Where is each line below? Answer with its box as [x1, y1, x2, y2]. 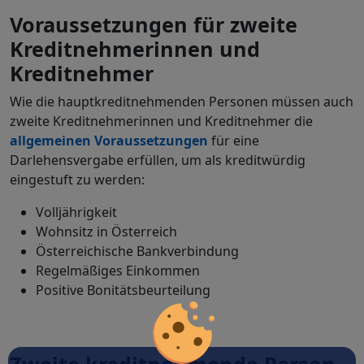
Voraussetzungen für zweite [10, 10, 297, 38]
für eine [208, 131, 259, 149]
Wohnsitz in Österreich [36, 222, 177, 240]
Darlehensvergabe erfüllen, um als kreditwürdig [10, 150, 305, 169]
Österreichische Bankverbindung [36, 241, 239, 260]
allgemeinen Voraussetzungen [10, 131, 208, 149]
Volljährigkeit [36, 202, 117, 221]
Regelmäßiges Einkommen [36, 261, 200, 279]
